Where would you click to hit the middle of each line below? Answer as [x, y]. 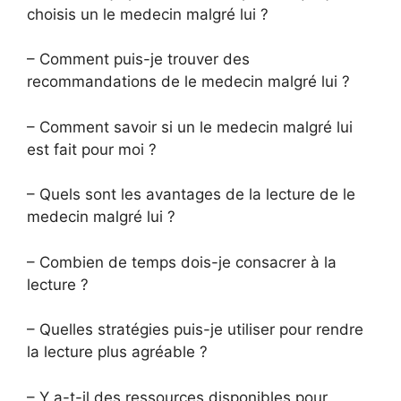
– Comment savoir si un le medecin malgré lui [190, 127]
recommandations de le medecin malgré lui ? [188, 81]
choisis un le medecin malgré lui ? [148, 14]
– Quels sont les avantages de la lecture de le [191, 194]
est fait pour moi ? [92, 149]
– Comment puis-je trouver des [138, 59]
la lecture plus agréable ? [117, 352]
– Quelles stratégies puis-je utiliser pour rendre [195, 329]
